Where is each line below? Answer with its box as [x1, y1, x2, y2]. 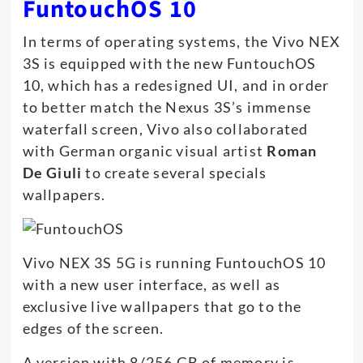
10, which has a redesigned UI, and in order [22, 75, 330, 94]
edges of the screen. [22, 318, 164, 337]
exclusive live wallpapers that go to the [22, 297, 302, 315]
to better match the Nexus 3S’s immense [22, 97, 312, 116]
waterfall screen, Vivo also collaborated [22, 119, 309, 138]
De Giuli [22, 163, 83, 181]
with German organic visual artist [22, 141, 267, 160]
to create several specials [82, 163, 267, 181]
